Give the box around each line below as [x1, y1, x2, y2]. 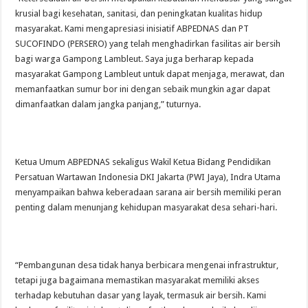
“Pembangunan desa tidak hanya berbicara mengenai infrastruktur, [15, 259, 279, 270]
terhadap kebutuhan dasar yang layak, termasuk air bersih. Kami [15, 289, 267, 300]
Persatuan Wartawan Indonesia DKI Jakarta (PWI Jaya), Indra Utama [15, 171, 281, 182]
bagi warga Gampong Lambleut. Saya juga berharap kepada [15, 53, 254, 64]
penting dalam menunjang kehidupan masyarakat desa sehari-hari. [15, 201, 278, 212]
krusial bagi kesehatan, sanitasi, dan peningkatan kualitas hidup [15, 8, 263, 19]
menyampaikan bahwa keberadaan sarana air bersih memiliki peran [15, 186, 282, 197]
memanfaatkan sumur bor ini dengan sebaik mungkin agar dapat [15, 83, 271, 94]
